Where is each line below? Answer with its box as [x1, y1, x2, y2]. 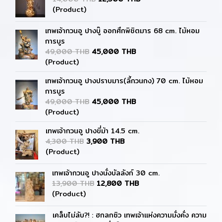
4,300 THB [45, 136, 84, 147]
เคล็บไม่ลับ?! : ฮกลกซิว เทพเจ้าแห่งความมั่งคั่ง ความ [53, 210, 207, 221]
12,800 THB [97, 178, 139, 189]
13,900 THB [52, 178, 95, 189]
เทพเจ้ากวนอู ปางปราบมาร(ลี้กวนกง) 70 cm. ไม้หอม [45, 75, 203, 86]
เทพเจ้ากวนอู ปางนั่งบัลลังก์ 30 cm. [52, 167, 160, 178]
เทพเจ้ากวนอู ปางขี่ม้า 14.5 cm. [45, 125, 139, 136]
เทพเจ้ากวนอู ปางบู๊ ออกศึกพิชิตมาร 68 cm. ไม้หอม [45, 25, 200, 36]
